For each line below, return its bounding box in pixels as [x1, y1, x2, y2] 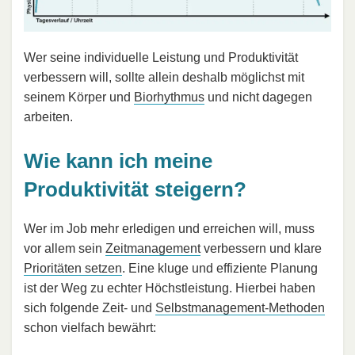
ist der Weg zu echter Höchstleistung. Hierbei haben [24, 281, 315, 296]
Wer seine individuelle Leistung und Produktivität [24, 50, 298, 64]
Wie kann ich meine [24, 148, 212, 173]
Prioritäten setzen [24, 261, 122, 276]
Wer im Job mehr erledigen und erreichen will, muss [24, 222, 315, 236]
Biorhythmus [134, 90, 204, 104]
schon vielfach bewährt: [24, 321, 156, 335]
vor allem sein [24, 242, 105, 256]
